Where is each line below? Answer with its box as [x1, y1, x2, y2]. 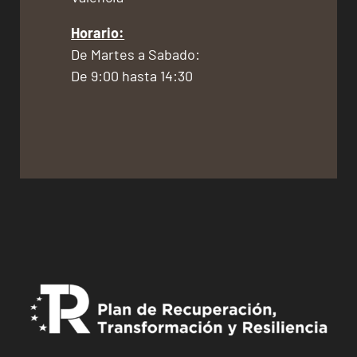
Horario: [71, 24, 125, 42]
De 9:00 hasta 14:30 [71, 67, 194, 85]
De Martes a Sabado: [71, 45, 201, 64]
